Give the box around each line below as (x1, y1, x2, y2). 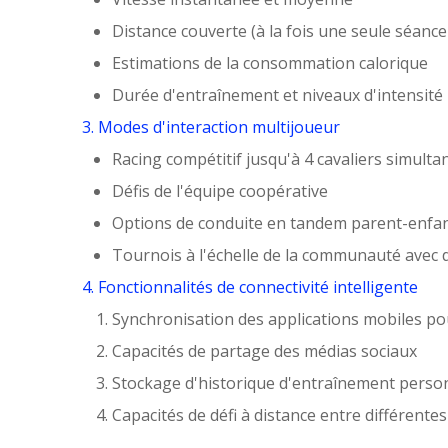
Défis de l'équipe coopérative (112, 179, 328, 202)
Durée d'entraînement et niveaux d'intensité (112, 83, 443, 106)
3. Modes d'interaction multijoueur (82, 115, 340, 138)
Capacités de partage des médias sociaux (112, 339, 417, 362)
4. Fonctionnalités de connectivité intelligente (82, 275, 418, 298)
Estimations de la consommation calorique (112, 51, 428, 74)
